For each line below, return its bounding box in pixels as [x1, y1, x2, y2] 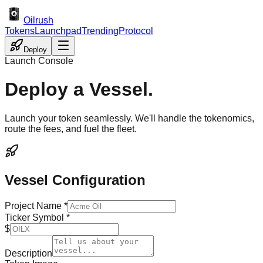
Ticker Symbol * [5, 212, 70, 222]
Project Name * [5, 200, 68, 211]
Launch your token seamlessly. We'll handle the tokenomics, [5, 113, 254, 123]
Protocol [119, 26, 153, 36]
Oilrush [23, 15, 53, 25]
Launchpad [35, 26, 82, 36]
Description [5, 248, 52, 258]
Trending [82, 26, 119, 36]
